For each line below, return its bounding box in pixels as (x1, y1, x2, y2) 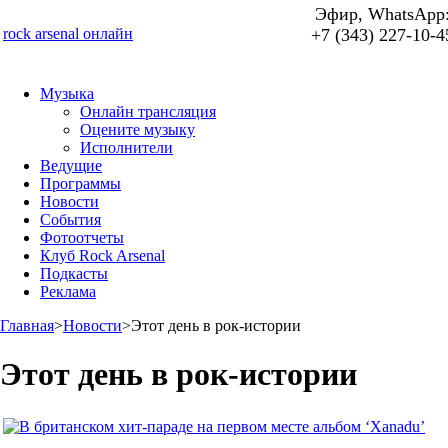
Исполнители (80, 139, 173, 156)
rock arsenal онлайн (3, 25, 133, 42)
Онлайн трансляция (80, 103, 216, 120)
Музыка (40, 85, 94, 102)
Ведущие (40, 157, 102, 174)
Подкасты (40, 265, 108, 282)
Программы (40, 175, 121, 192)
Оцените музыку (80, 121, 195, 138)
